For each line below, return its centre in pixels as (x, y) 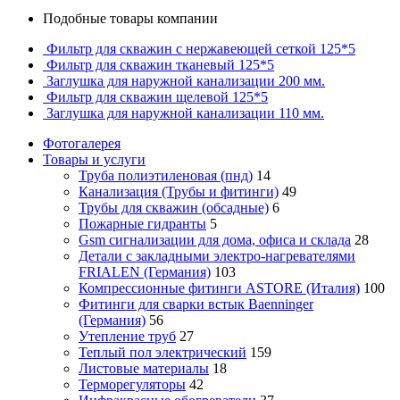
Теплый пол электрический (162, 352)
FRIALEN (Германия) (145, 271)
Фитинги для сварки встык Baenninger (196, 304)
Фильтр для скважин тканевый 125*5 (160, 64)
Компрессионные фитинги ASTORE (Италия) (219, 287)
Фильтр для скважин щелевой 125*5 (157, 96)
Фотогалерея (82, 143)
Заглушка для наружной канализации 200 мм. (186, 80)
